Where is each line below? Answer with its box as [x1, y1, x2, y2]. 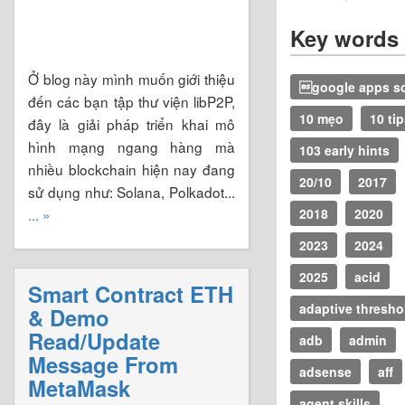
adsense [299, 362, 352, 381]
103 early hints [299, 140, 390, 159]
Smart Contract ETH [28, 278, 233, 309]
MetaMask [28, 372, 130, 403]
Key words [290, 22, 399, 53]
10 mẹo [299, 108, 344, 127]
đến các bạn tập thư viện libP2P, [28, 90, 235, 111]
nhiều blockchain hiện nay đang [28, 158, 235, 179]
